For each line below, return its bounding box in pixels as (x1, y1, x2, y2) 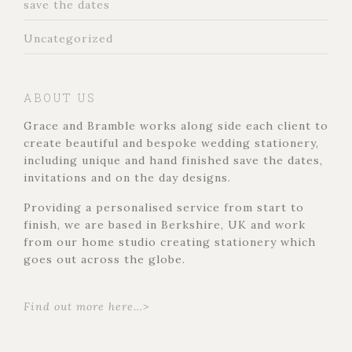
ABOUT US (24, 90, 97, 105)
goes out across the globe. (24, 251, 185, 266)
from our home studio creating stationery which (24, 234, 316, 249)
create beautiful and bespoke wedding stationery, (24, 135, 319, 150)
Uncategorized (24, 31, 113, 46)
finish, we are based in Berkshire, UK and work (24, 217, 306, 232)
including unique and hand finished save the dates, (24, 152, 323, 167)
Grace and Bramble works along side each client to (24, 118, 328, 133)
